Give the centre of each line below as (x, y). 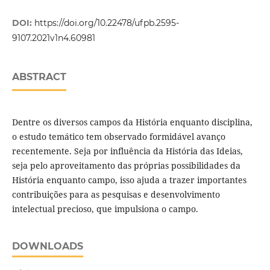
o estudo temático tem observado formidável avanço (118, 137)
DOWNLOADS (47, 246)
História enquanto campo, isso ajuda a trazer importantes (129, 180)
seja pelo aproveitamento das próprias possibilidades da (126, 166)
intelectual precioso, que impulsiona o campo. (105, 209)
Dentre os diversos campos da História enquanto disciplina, (132, 122)
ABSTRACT (39, 77)
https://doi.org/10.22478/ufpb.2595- (106, 23)
